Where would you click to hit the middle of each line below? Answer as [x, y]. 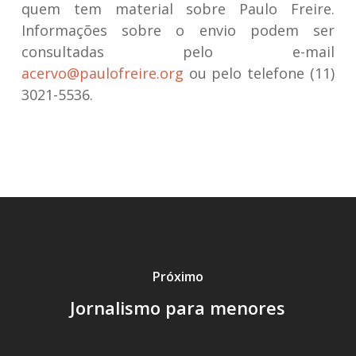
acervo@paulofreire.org [102, 73]
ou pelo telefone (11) [259, 73]
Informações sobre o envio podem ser [178, 30]
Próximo [178, 276]
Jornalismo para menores [178, 307]
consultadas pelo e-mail [178, 52]
